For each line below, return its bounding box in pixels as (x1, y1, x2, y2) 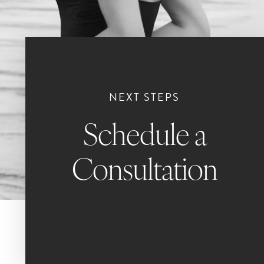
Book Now (122, 210, 167, 226)
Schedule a (82, 123, 206, 152)
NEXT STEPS (109, 88, 180, 105)
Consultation (71, 157, 217, 187)
